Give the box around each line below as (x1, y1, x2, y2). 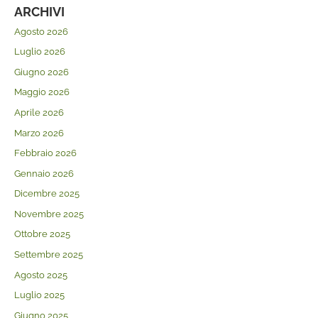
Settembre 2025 (13, 248, 83, 260)
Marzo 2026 (13, 127, 64, 138)
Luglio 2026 (13, 46, 65, 57)
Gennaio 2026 (13, 168, 74, 179)
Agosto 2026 (13, 26, 68, 37)
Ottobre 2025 (13, 229, 70, 240)
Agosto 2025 (13, 269, 67, 280)
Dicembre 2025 (13, 188, 79, 199)
